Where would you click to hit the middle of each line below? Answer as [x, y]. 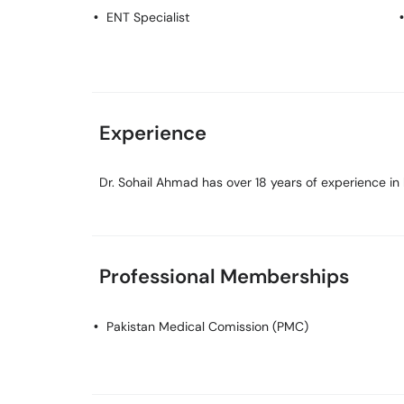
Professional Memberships [224, 276]
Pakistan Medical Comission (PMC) [207, 326]
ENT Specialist [148, 17]
